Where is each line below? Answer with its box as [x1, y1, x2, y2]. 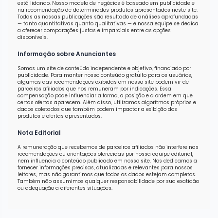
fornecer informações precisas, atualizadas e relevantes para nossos [18, 164, 193, 172]
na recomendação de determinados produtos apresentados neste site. [18, 6, 198, 14]
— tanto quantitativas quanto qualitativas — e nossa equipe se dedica [18, 20, 199, 28]
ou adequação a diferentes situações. [18, 184, 112, 192]
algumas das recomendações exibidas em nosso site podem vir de [18, 78, 189, 86]
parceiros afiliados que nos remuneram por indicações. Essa [18, 85, 171, 93]
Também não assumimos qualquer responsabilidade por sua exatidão [18, 178, 199, 185]
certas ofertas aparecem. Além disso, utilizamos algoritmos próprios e [18, 99, 196, 107]
